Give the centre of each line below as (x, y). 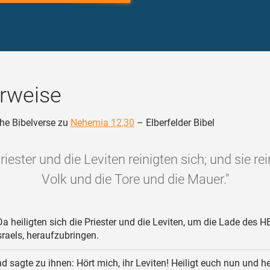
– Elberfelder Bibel (174, 123)
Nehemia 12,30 (102, 123)
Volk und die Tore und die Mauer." (135, 179)
